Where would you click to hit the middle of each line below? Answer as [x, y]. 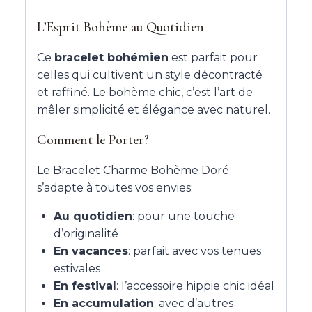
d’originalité [86, 233]
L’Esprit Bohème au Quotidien [120, 27]
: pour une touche [184, 216]
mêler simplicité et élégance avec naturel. [154, 109]
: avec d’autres [194, 303]
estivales [77, 268]
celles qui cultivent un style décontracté [150, 75]
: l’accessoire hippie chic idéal [195, 286]
